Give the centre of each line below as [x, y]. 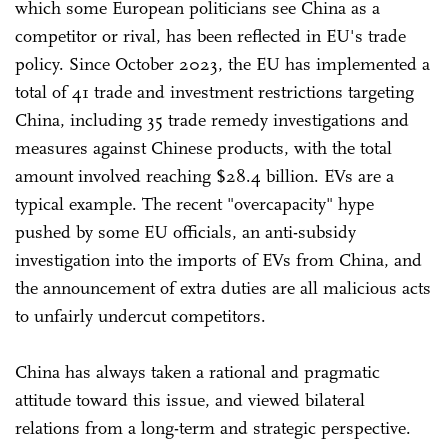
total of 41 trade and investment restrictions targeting [214, 91]
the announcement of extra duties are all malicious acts [223, 287]
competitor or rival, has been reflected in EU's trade [210, 35]
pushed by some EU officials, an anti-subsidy [185, 231]
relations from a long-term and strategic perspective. [213, 427]
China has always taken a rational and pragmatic [197, 371]
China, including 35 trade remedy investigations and [212, 119]
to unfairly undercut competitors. [140, 315]
